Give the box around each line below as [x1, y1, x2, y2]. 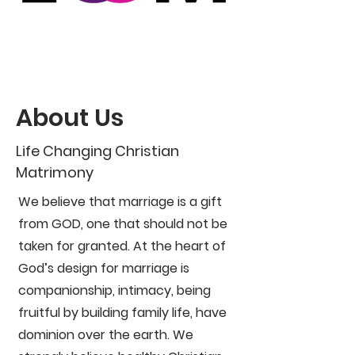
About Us [16, 101, 124, 135]
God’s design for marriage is [18, 259, 189, 277]
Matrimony [16, 162, 94, 182]
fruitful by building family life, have [18, 303, 227, 322]
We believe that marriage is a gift [18, 193, 222, 211]
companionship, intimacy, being [18, 281, 211, 300]
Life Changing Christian [16, 141, 179, 161]
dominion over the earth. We [18, 326, 193, 344]
